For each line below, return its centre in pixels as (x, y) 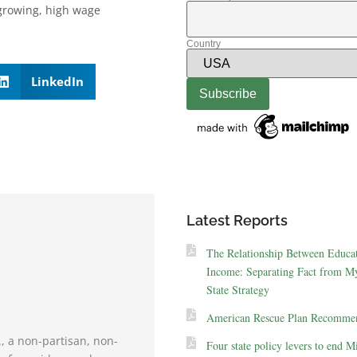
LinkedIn (57, 82)
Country (203, 44)
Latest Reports (237, 220)
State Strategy (237, 289)
